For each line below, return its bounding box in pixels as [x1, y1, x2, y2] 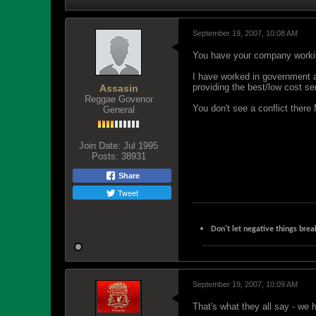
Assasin [99, 83, 138, 94]
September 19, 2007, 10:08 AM [193, 29, 298, 37]
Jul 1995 [123, 140, 158, 151]
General [102, 104, 135, 115]
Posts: [91, 151, 119, 162]
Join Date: [79, 140, 121, 151]
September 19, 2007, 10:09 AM [193, 280, 298, 288]
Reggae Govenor [84, 94, 153, 104]
